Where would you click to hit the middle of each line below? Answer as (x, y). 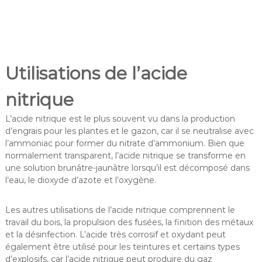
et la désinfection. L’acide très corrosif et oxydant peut (115, 234)
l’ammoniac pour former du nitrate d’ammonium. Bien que (125, 143)
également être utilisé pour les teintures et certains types (122, 247)
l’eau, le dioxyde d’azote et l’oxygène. (80, 180)
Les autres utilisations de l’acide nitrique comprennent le (120, 210)
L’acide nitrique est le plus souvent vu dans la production (120, 118)
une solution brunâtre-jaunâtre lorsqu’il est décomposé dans (127, 168)
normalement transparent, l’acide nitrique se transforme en (125, 155)
